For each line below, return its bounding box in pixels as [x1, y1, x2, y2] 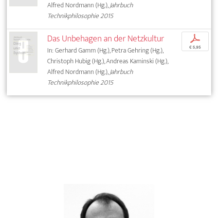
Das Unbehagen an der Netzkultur [47, 31, 164, 46]
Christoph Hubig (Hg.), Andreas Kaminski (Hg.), [47, 55, 168, 67]
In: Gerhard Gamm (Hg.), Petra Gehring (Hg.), [47, 44, 163, 56]
